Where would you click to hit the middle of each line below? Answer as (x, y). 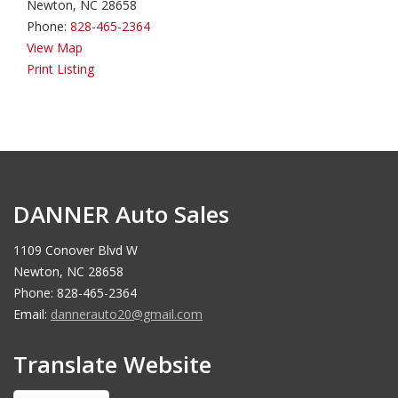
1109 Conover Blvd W (76, 250)
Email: (32, 314)
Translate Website (112, 364)
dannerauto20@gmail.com (127, 314)
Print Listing (60, 69)
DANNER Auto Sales (121, 214)
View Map (55, 48)
